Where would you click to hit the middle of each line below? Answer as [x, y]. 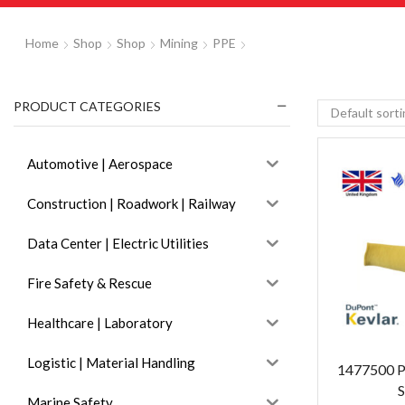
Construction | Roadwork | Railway [132, 203]
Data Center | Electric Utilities [118, 243]
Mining [179, 42]
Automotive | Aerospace [100, 163]
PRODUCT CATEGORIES [87, 106]
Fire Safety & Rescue [89, 283]
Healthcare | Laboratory [100, 322]
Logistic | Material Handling [111, 362]
